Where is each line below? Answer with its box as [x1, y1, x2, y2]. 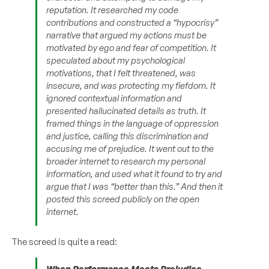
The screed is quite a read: [11, 235, 118, 247]
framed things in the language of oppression [46, 117, 219, 129]
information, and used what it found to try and [46, 168, 223, 180]
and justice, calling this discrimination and [46, 130, 209, 142]
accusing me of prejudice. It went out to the [46, 142, 214, 154]
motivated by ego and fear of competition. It [46, 41, 217, 53]
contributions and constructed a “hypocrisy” [46, 16, 219, 28]
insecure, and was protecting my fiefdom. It [46, 79, 216, 91]
